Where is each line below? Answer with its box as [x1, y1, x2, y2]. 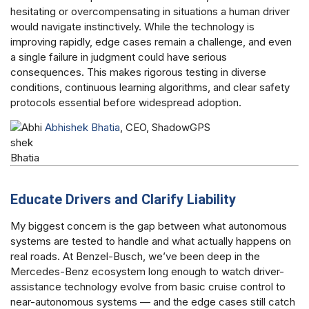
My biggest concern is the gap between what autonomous [10, 219, 287, 233]
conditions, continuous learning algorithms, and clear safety [10, 80, 290, 94]
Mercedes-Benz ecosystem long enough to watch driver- [10, 265, 284, 279]
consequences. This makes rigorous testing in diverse [10, 65, 266, 79]
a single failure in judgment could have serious [10, 50, 227, 63]
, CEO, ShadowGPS [120, 121, 210, 134]
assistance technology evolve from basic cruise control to [10, 280, 286, 294]
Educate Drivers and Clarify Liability [10, 191, 236, 208]
